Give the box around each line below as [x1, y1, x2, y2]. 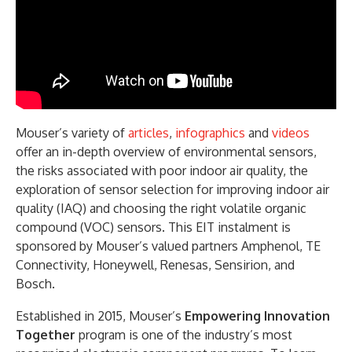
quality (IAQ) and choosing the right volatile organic [16, 200, 306, 216]
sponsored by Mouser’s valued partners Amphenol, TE [16, 237, 321, 254]
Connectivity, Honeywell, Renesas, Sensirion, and [16, 256, 295, 273]
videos [272, 124, 310, 141]
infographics [175, 124, 245, 141]
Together [16, 326, 75, 343]
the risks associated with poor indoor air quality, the [16, 162, 308, 178]
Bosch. [16, 275, 55, 291]
